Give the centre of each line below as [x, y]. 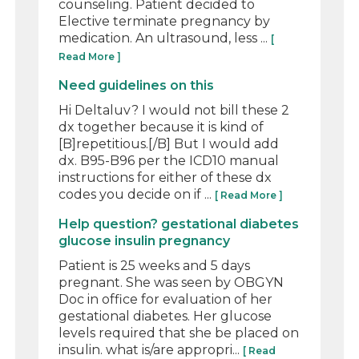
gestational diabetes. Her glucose [165, 316]
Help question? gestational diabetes [179, 224]
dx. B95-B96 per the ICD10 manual [169, 160]
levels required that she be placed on [179, 333]
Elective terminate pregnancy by [165, 21]
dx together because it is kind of [161, 127]
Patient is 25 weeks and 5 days [155, 265]
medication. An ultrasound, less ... [165, 38]
